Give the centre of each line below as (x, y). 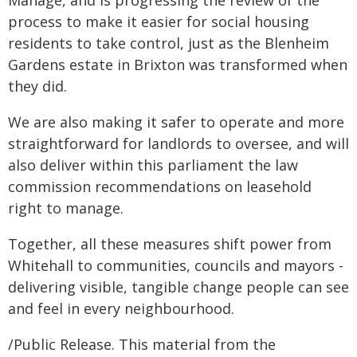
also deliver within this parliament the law (153, 165)
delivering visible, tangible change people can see (178, 287)
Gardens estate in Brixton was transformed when (178, 65)
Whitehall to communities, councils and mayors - (176, 265)
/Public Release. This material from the (142, 344)
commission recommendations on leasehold (160, 186)
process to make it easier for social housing (159, 22)
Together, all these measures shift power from (170, 244)
